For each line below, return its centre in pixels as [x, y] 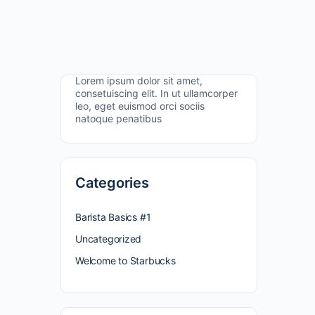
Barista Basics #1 [113, 217]
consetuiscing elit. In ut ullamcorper [156, 93]
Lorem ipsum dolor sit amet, [139, 81]
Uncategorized [109, 239]
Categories [112, 183]
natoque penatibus [118, 118]
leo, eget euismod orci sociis [140, 106]
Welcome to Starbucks [126, 261]
